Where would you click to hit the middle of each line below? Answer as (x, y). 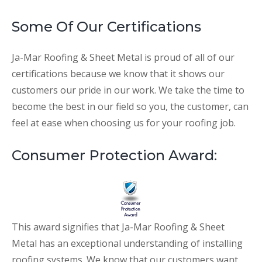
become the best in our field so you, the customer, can (130, 107)
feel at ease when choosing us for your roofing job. (124, 123)
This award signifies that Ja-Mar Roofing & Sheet (118, 227)
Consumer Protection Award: (114, 156)
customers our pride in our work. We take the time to (128, 90)
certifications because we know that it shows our (118, 74)
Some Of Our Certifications (106, 27)
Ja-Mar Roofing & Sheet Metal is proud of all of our (123, 58)
